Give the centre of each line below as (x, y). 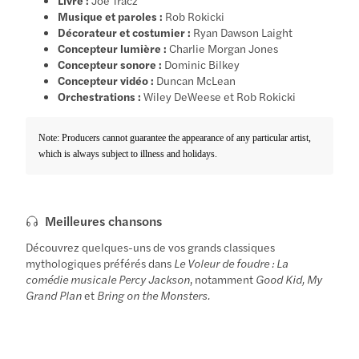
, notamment (223, 278)
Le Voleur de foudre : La (232, 262)
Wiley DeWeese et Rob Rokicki (219, 96)
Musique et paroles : (111, 16)
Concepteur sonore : (110, 64)
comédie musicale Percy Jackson (108, 278)
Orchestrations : (100, 96)
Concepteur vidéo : (106, 80)
